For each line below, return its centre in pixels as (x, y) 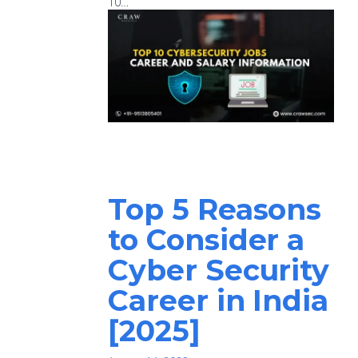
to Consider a (207, 239)
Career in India (218, 300)
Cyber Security (219, 270)
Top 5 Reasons (215, 209)
